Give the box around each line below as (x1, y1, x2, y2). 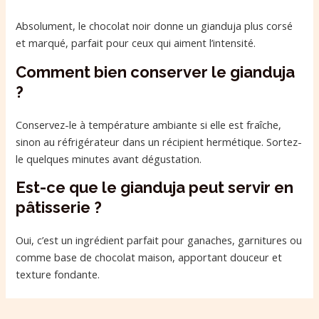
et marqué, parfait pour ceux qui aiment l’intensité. (16, 36, 256, 51)
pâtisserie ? (16, 198, 103, 217)
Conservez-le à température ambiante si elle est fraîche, (16, 117, 282, 132)
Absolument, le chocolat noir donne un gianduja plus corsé (16, 19, 293, 33)
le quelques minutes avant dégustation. (16, 151, 202, 166)
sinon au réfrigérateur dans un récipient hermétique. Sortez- (16, 134, 303, 149)
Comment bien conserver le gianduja (16, 62, 296, 81)
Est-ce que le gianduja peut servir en (16, 178, 294, 197)
